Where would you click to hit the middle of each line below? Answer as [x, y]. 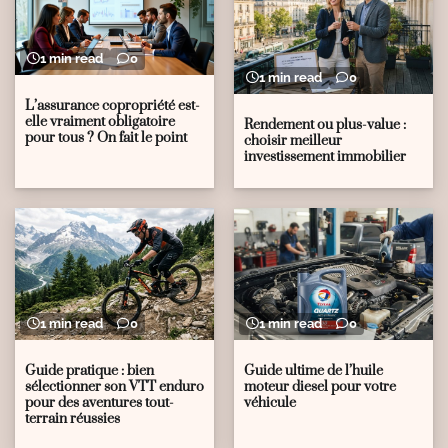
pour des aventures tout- [99, 403]
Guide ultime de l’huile [313, 371]
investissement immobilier [325, 156]
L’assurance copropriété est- [112, 105]
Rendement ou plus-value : [325, 124]
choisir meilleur [293, 140]
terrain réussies [72, 419]
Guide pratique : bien [89, 371]
